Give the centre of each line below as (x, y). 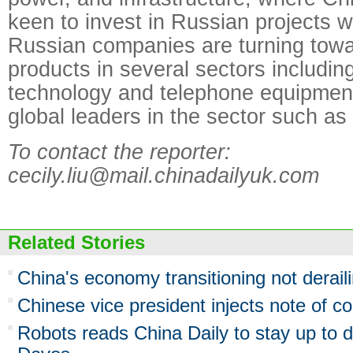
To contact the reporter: (119, 152)
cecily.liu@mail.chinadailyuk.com (163, 175)
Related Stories (76, 242)
